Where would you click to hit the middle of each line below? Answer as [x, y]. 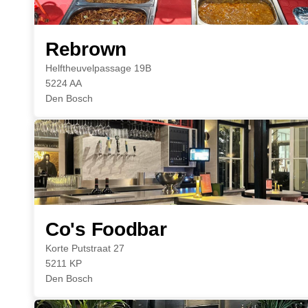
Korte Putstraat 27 [85, 248]
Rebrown [86, 49]
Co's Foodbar [106, 229]
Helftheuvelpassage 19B [98, 68]
